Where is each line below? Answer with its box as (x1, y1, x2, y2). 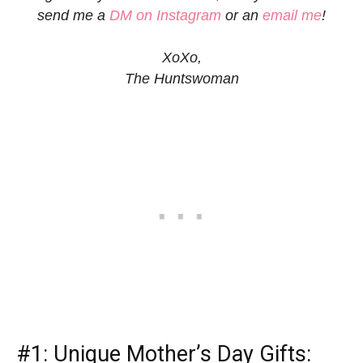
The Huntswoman (124, 70, 239, 88)
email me (263, 7, 322, 24)
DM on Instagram (109, 7, 221, 24)
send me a (37, 7, 109, 24)
